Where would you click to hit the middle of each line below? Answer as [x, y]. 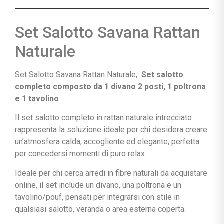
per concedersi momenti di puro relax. [81, 154]
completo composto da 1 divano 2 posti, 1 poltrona [110, 86]
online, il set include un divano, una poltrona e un [98, 185]
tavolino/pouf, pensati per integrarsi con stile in [97, 197]
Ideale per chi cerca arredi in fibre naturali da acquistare [111, 173]
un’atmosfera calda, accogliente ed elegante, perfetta [107, 142]
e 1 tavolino [37, 98]
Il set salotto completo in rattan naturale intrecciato [103, 118]
